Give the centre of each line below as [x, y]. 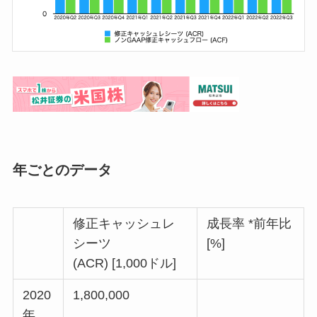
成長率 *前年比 [249, 224]
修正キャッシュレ [124, 224]
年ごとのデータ [62, 170]
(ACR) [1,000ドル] [125, 264]
